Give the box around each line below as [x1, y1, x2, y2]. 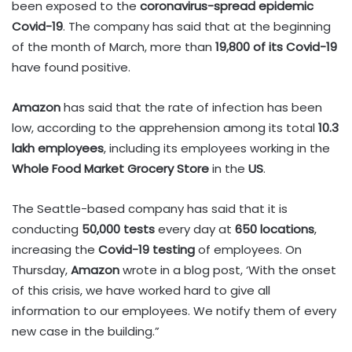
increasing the [12, 240, 98, 258]
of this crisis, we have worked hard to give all [12, 281, 270, 299]
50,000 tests [82, 220, 155, 237]
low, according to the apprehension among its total [12, 119, 318, 136]
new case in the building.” [12, 322, 159, 339]
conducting [12, 220, 82, 237]
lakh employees [12, 139, 104, 156]
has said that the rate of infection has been [60, 98, 322, 115]
